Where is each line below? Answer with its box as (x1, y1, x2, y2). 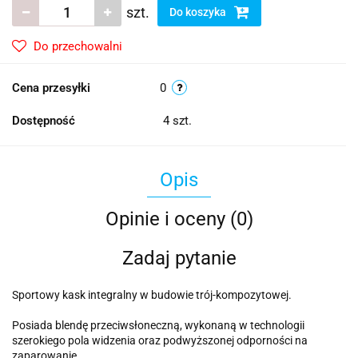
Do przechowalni (34, 39, 122, 54)
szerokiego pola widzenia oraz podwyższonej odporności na (12, 334, 308, 348)
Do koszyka (169, 6, 229, 19)
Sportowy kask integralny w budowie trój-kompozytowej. (12, 288, 292, 302)
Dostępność (12, 113, 75, 129)
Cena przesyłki (12, 81, 90, 96)
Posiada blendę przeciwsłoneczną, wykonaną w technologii (12, 319, 304, 332)
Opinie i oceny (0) (105, 208, 253, 231)
